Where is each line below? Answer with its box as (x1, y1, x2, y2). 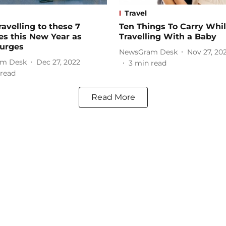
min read (135, 59, 166, 68)
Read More (91, 92, 135, 102)
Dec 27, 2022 (36, 57, 80, 67)
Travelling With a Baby (119, 32, 216, 42)
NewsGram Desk (119, 47, 178, 56)
